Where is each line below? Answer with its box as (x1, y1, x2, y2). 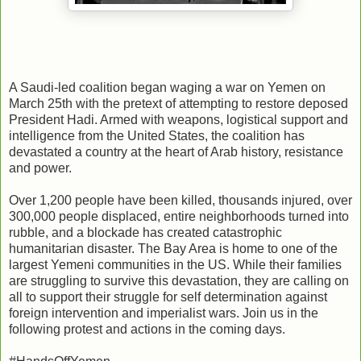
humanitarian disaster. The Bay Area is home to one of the (9, 241, 338, 255)
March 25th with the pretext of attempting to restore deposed (9, 96, 348, 110)
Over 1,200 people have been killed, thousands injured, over (9, 193, 352, 207)
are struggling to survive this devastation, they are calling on (9, 273, 349, 288)
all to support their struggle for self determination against (9, 289, 327, 304)
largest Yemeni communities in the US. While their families (9, 257, 342, 272)
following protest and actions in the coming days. (9, 322, 285, 336)
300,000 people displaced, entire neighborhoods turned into (9, 209, 349, 223)
